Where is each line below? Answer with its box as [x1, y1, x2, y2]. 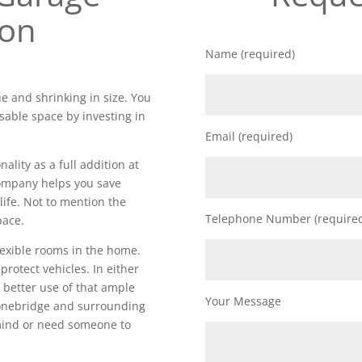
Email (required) [204, 128, 293, 144]
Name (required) [204, 45, 295, 61]
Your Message [204, 293, 281, 309]
